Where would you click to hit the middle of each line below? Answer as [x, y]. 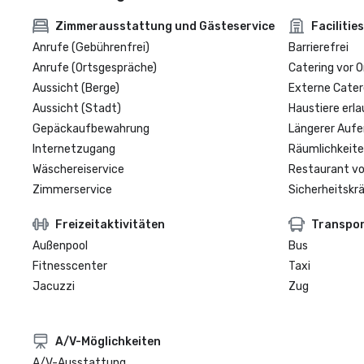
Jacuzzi [54, 286]
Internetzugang [74, 149]
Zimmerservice [72, 190]
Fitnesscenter [70, 266]
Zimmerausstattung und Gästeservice [165, 26]
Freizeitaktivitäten [110, 224]
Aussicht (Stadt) [77, 108]
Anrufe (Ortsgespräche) [95, 68]
